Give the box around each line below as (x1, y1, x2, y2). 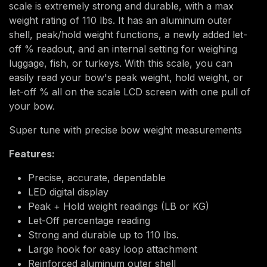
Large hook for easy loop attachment (28, 243, 197, 255)
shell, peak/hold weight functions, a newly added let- (9, 29, 247, 41)
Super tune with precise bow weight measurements (9, 124, 242, 136)
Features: (9, 148, 55, 160)
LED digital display (28, 186, 111, 198)
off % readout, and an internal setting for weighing (9, 43, 237, 55)
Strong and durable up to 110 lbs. (28, 229, 179, 241)
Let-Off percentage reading (28, 215, 153, 226)
